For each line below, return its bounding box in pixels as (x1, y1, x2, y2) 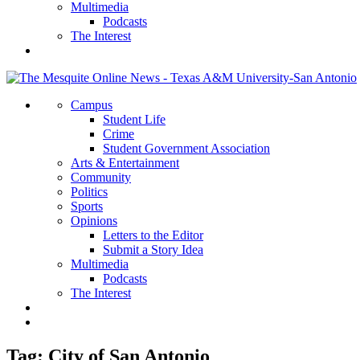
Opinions (71, 214, 117, 227)
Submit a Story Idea (103, 243, 203, 256)
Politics (71, 185, 108, 198)
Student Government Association (103, 141, 270, 155)
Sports (71, 199, 103, 213)
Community (71, 170, 131, 184)
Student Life (103, 112, 166, 126)
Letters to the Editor (103, 228, 203, 242)
